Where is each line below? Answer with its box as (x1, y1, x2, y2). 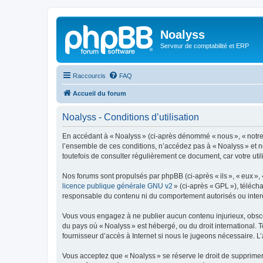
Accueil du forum (73, 89, 126, 97)
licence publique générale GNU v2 (62, 181, 173, 190)
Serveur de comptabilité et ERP (160, 42, 249, 49)
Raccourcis (73, 72, 106, 79)
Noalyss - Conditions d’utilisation (62, 112, 199, 122)
